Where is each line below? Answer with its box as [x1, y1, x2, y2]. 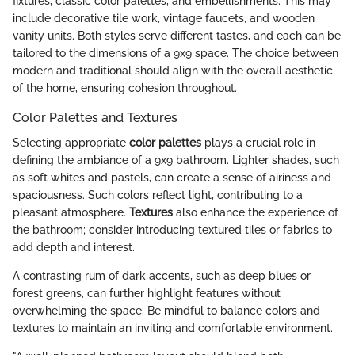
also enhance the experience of [173, 206, 338, 219]
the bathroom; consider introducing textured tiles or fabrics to [13, 223, 332, 237]
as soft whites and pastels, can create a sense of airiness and [13, 171, 331, 185]
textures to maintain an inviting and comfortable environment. [13, 322, 333, 335]
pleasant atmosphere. [13, 206, 129, 219]
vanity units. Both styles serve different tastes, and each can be [13, 29, 341, 43]
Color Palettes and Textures [13, 110, 177, 126]
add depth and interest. [13, 241, 135, 254]
